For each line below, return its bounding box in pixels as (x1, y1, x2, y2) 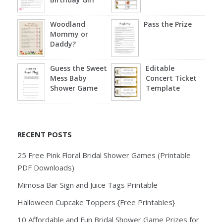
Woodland (50, 19, 85, 29)
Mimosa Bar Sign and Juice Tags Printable (17, 179, 158, 190)
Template (145, 83, 180, 93)
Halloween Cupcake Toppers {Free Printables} (17, 197, 175, 207)
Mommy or (50, 29, 88, 39)
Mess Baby (50, 73, 87, 83)
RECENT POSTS (17, 129, 72, 139)
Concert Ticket (145, 73, 197, 83)
